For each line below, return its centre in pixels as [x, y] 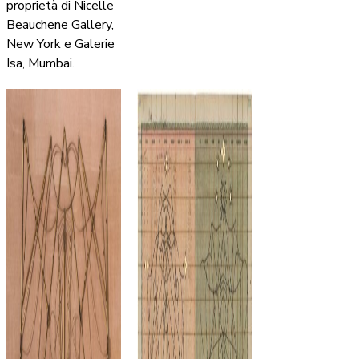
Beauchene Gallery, [60, 25]
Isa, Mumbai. [40, 64]
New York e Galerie [61, 44]
